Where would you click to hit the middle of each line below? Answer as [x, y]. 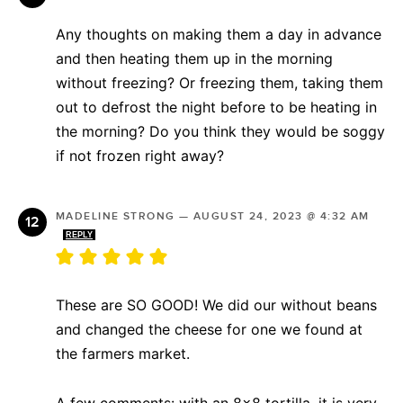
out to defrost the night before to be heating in [216, 107]
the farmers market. [123, 353]
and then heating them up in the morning [194, 58]
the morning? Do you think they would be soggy [220, 131]
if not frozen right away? [140, 155]
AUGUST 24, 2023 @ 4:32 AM [281, 216]
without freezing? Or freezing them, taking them [219, 82]
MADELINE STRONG [116, 216]
